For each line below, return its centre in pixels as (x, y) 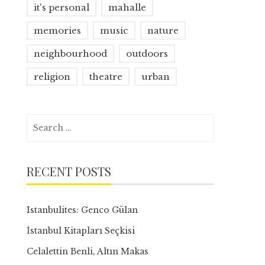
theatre (106, 77)
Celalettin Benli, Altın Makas (88, 251)
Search (41, 121)
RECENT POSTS (69, 171)
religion (52, 77)
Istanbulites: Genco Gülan (83, 210)
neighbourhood (71, 54)
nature (163, 30)
